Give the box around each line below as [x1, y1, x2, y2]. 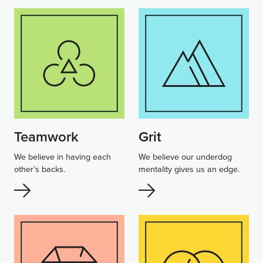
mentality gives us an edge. [139, 162, 240, 175]
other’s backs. [14, 162, 65, 175]
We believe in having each [14, 150, 111, 163]
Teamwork [14, 126, 79, 147]
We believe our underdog [139, 150, 232, 163]
